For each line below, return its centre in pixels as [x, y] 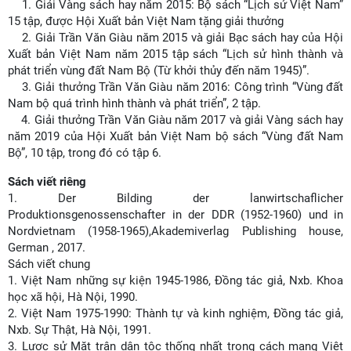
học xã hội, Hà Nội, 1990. [73, 297]
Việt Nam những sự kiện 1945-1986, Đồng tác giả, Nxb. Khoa [183, 280]
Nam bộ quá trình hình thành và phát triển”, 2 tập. [136, 103]
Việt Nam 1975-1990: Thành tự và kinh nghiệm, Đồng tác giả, [183, 313]
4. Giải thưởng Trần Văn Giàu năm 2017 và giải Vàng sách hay [175, 120]
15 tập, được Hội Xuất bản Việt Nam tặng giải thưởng [147, 21]
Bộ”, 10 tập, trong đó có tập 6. [85, 153]
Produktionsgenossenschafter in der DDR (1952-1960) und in [175, 215]
